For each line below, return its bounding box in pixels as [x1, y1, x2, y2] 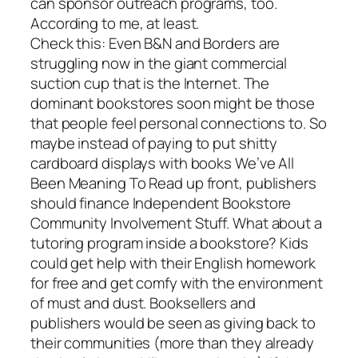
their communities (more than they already [30, 332, 314, 354]
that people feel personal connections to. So [30, 113, 327, 134]
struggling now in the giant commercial [30, 53, 288, 74]
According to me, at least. [30, 13, 200, 34]
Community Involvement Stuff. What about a [30, 213, 322, 234]
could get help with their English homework [30, 253, 316, 274]
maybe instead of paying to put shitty [30, 133, 278, 154]
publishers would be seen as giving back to [30, 312, 316, 334]
